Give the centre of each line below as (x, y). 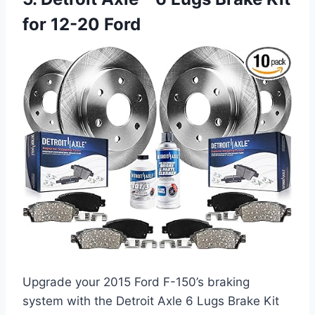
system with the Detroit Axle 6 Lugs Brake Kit (151, 301)
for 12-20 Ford (82, 24)
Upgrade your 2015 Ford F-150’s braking (136, 282)
